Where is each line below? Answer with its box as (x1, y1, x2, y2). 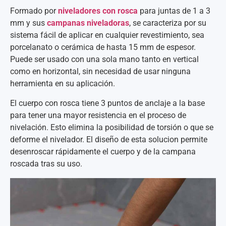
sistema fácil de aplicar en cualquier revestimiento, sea (10, 30, 204, 40)
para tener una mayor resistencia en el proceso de (10, 110, 186, 120)
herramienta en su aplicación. (10, 79, 115, 89)
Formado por (10, 6, 58, 16)
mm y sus (10, 18, 47, 28)
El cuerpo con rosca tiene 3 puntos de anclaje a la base (10, 98, 205, 108)
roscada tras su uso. (10, 158, 82, 168)
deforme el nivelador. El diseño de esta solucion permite (10, 134, 207, 144)
